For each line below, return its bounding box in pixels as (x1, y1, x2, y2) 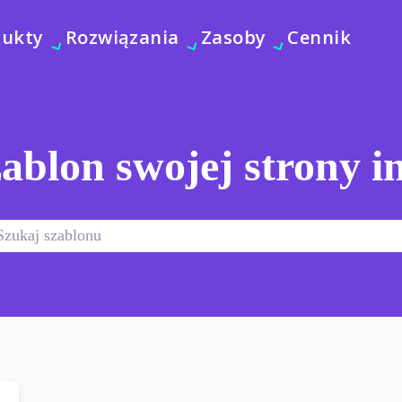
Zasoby (200, 25, 267, 49)
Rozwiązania (65, 25, 179, 49)
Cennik (287, 25, 352, 49)
